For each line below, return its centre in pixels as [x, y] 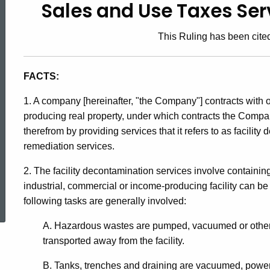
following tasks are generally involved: [105, 201]
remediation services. [69, 146]
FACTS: [41, 77]
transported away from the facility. [114, 241]
